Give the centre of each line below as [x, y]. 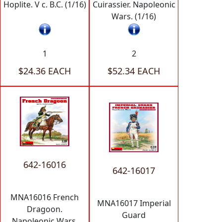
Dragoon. [45, 209]
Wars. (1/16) [134, 17]
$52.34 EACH [134, 71]
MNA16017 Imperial [134, 203]
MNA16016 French [45, 197]
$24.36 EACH [45, 71]
